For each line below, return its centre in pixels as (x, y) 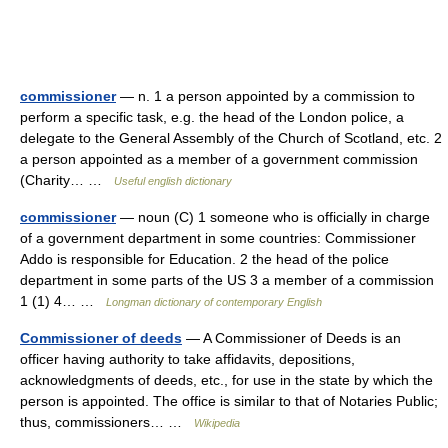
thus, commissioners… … (107, 422)
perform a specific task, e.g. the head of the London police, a (212, 117)
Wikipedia (217, 423)
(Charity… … (67, 180)
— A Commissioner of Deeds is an (291, 338)
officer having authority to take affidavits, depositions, (187, 359)
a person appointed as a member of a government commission (219, 159)
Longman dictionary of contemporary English (214, 302)
